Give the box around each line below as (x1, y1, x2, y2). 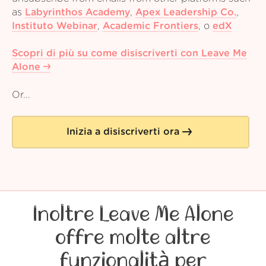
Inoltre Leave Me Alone (32, 203, 234, 225)
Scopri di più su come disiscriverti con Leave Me (12, 49, 247, 59)
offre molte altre (55, 226, 211, 248)
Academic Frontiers (103, 21, 198, 31)
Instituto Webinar (12, 21, 97, 31)
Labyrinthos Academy (25, 8, 130, 18)
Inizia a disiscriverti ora (66, 127, 179, 137)
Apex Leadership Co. (135, 8, 236, 18)
